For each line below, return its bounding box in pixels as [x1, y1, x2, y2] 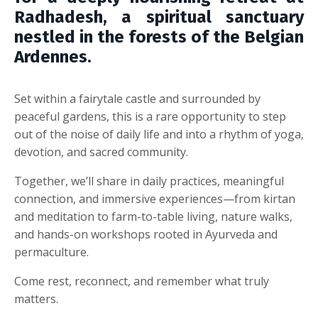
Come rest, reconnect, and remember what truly [14, 273, 269, 289]
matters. [14, 291, 58, 307]
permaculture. [14, 244, 89, 260]
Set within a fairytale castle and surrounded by [14, 91, 261, 106]
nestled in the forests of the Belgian [14, 27, 304, 47]
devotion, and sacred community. [14, 144, 188, 160]
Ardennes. [14, 47, 92, 67]
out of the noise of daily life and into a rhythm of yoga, [14, 126, 304, 142]
